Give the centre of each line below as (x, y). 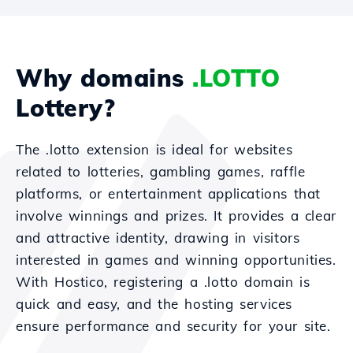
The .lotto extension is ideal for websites (154, 149)
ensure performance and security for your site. (173, 326)
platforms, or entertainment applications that (169, 193)
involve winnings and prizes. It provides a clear (176, 216)
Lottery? (65, 108)
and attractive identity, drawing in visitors (158, 238)
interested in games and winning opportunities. (176, 260)
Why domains (104, 78)
